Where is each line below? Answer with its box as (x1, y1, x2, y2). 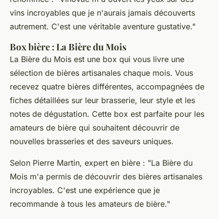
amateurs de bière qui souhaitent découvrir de (10, 123, 179, 133)
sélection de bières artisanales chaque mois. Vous (10, 68, 193, 78)
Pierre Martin (33, 158, 80, 168)
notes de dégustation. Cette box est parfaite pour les (10, 109, 204, 119)
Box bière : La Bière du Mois (10, 41, 127, 53)
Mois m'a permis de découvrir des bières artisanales (10, 172, 202, 182)
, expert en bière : (80, 158, 148, 168)
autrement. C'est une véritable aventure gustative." (10, 22, 196, 32)
